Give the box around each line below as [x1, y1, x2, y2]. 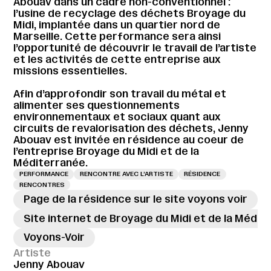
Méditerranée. [13, 157, 88, 169]
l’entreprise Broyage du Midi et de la [13, 145, 200, 158]
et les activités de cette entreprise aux [13, 53, 221, 65]
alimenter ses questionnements [13, 99, 180, 112]
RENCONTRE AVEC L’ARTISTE [79, 170, 173, 178]
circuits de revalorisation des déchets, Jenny [13, 122, 249, 135]
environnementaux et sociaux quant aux [13, 111, 221, 123]
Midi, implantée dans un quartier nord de [13, 18, 221, 31]
